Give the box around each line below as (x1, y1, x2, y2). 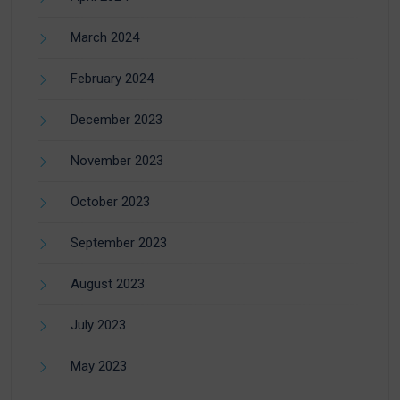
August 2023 (71, 276, 145, 293)
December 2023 (71, 112, 162, 129)
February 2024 (71, 71, 154, 87)
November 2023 (71, 153, 163, 170)
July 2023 (71, 317, 126, 334)
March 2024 (71, 29, 139, 46)
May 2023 (71, 358, 127, 375)
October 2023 (71, 194, 150, 211)
